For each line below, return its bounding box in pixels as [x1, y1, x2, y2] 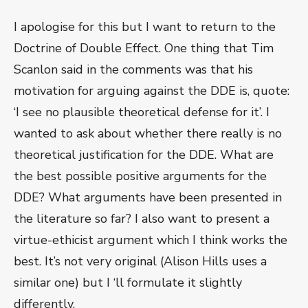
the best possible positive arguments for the [14, 168, 267, 185]
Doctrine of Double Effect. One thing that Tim [14, 40, 274, 57]
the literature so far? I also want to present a [14, 210, 269, 228]
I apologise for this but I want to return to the [14, 19, 276, 36]
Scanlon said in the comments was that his [14, 61, 253, 78]
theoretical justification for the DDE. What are [14, 146, 274, 164]
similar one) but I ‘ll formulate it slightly [14, 274, 242, 291]
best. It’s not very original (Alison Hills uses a [14, 253, 267, 270]
